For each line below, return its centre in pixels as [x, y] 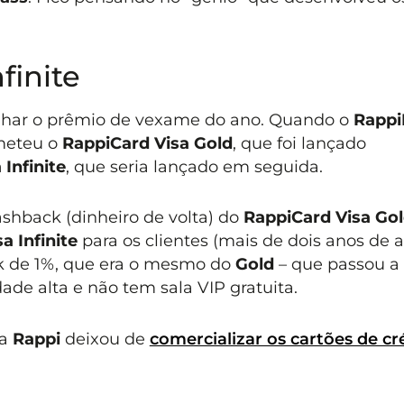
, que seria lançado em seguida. [194, 167]
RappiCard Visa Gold [147, 143]
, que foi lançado [299, 143]
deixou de [107, 338]
